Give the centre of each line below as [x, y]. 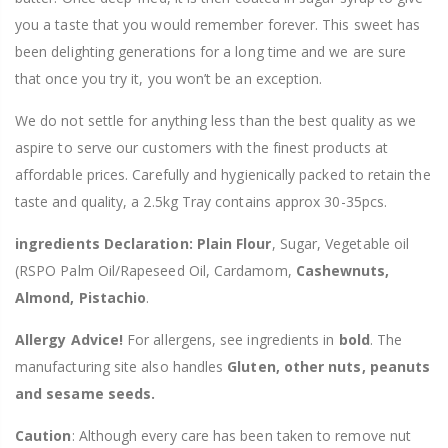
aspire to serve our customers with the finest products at [201, 147]
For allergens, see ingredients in [233, 339]
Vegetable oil [367, 243]
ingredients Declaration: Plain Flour [143, 243]
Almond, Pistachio [81, 297]
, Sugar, [296, 243]
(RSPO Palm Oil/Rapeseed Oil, [112, 270]
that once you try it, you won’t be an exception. [169, 78]
